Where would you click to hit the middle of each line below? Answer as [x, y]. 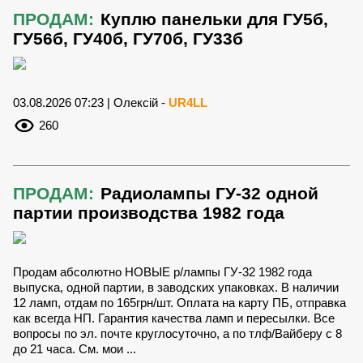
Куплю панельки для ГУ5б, [214, 19]
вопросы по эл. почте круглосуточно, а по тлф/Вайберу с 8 [177, 334]
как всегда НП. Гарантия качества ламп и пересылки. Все [174, 318]
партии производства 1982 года [149, 213]
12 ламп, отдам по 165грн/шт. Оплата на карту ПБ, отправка [179, 303]
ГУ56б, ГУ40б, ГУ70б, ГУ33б [128, 39]
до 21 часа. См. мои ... [75, 349]
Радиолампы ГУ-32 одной [209, 194]
